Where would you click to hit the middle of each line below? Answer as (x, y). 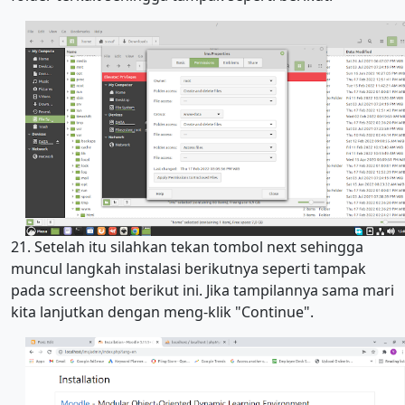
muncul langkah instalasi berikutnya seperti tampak (188, 269)
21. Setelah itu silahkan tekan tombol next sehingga (187, 247)
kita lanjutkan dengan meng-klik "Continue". (162, 312)
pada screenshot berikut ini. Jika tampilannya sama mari (202, 291)
